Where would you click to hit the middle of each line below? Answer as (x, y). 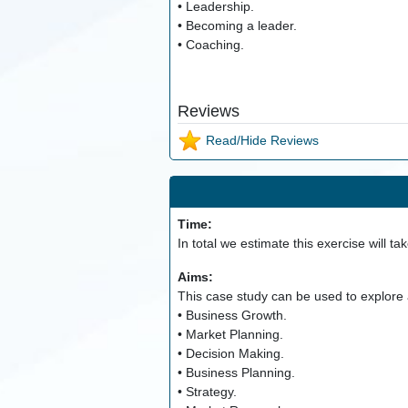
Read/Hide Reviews (260, 140)
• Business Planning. (236, 373)
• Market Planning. (230, 335)
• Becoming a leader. (237, 26)
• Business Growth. (232, 316)
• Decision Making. (230, 354)
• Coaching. (210, 45)
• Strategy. (207, 392)
